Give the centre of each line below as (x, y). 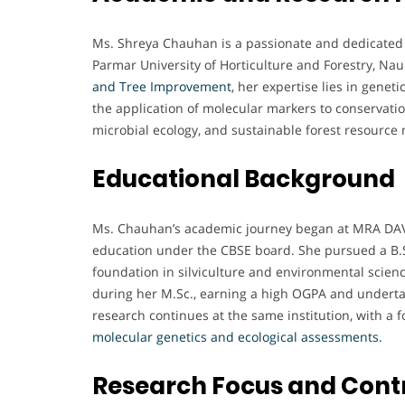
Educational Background (244, 179)
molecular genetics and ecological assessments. (237, 336)
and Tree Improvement (162, 86)
